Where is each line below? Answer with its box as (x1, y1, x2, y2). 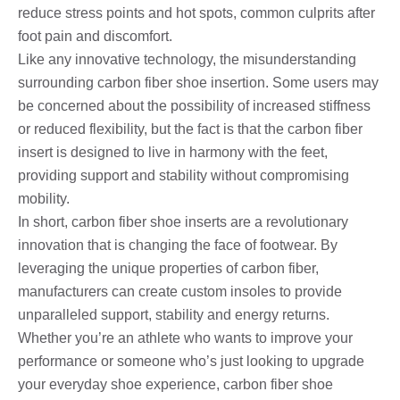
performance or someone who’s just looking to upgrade (18, 353, 364, 369)
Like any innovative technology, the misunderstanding (18, 51, 356, 67)
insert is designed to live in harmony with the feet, (18, 144, 328, 160)
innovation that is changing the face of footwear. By (18, 237, 337, 253)
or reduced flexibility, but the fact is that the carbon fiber (18, 121, 362, 137)
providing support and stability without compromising (18, 167, 349, 183)
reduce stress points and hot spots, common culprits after (18, 4, 375, 21)
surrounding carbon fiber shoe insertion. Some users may (18, 74, 379, 90)
